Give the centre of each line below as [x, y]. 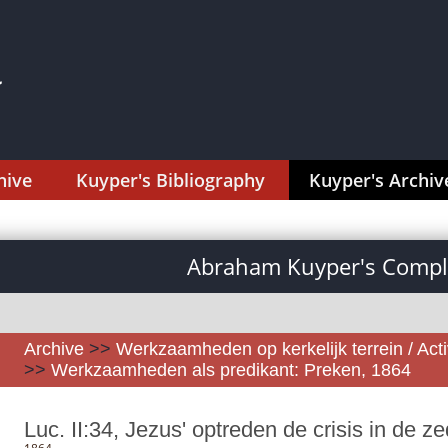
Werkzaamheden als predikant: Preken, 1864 [231, 370]
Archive [54, 349]
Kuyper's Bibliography [170, 180]
